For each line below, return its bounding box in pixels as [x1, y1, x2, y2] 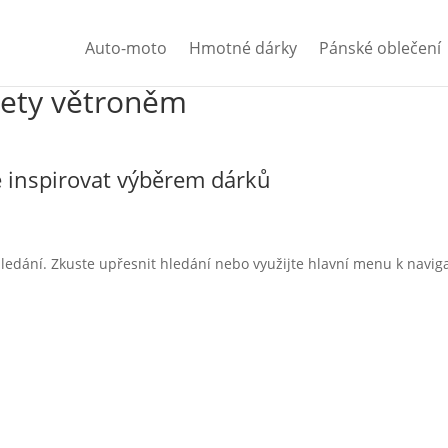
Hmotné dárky [188, 37, 297, 59]
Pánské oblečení [318, 37, 441, 59]
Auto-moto [84, 37, 167, 59]
